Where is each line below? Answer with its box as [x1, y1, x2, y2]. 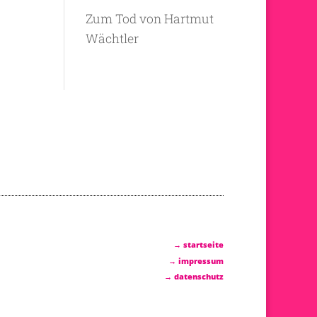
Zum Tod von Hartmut [85, 11, 214, 28]
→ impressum [168, 255, 224, 266]
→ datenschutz [163, 271, 224, 282]
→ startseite [173, 239, 224, 250]
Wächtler [85, 30, 139, 47]
